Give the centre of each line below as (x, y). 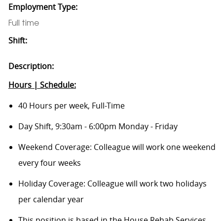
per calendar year (51, 199)
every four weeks (49, 163)
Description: (31, 66)
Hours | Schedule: (42, 85)
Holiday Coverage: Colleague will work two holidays (112, 183)
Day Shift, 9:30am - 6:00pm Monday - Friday (98, 126)
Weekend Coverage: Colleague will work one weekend (117, 147)
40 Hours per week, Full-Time (71, 105)
